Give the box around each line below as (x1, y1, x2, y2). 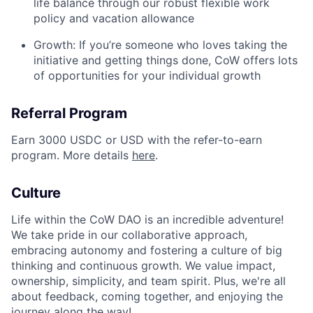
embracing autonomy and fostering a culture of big (11, 242, 282, 257)
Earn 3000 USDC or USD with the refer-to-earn (11, 132, 262, 147)
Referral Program (11, 104, 127, 122)
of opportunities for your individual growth (34, 68, 261, 82)
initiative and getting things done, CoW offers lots (34, 52, 298, 67)
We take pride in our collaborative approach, (11, 227, 247, 242)
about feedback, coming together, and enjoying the (11, 289, 283, 303)
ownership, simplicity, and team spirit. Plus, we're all (11, 273, 286, 288)
